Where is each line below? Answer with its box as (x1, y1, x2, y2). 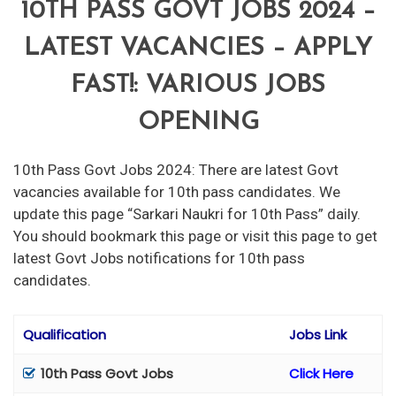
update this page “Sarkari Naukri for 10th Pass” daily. (13, 205, 361, 223)
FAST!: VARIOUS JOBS (71, 73, 325, 98)
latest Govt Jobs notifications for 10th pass (13, 249, 305, 267)
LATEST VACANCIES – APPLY (24, 36, 372, 61)
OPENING (137, 110, 259, 135)
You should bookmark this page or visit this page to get (13, 227, 377, 245)
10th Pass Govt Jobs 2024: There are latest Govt (13, 161, 339, 179)
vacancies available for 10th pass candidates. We (13, 183, 340, 201)
